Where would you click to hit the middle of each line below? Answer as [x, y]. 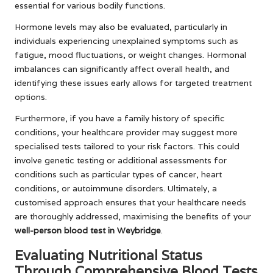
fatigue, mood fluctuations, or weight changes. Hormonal [130, 55]
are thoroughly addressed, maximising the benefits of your [133, 216]
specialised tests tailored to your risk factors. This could [127, 146]
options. [31, 97]
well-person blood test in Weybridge [88, 230]
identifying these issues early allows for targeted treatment [133, 83]
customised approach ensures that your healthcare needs [130, 202]
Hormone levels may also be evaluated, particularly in [121, 27]
